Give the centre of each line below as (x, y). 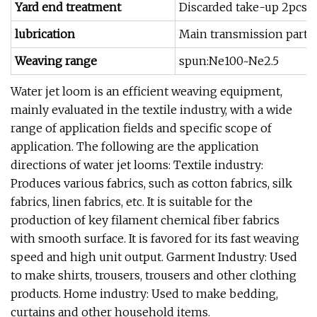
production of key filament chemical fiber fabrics (145, 220)
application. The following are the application (135, 146)
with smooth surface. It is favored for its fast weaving (155, 238)
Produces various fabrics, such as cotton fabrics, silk (151, 183)
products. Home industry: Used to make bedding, (144, 294)
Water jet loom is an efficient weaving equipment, (146, 91)
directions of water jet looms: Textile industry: (137, 165)
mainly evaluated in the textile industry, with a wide (151, 110)
